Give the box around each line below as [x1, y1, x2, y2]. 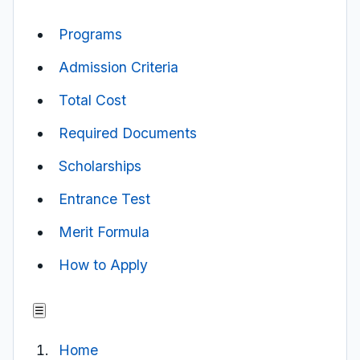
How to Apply [59, 256, 148, 273]
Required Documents [59, 125, 197, 141]
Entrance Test [59, 190, 150, 207]
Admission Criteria [59, 59, 178, 76]
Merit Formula [59, 223, 149, 240]
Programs [59, 26, 122, 43]
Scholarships [59, 157, 141, 174]
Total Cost [59, 92, 126, 108]
